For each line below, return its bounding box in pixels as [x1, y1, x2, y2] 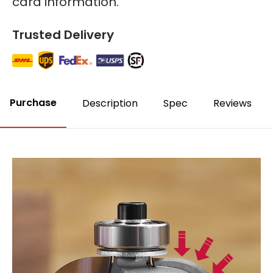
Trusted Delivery [12, 26, 114, 43]
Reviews [213, 96, 252, 110]
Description [82, 96, 138, 110]
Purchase [10, 95, 57, 110]
